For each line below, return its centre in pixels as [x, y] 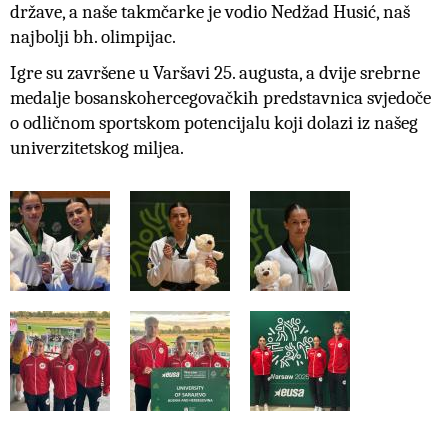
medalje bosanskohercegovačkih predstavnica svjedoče [220, 97]
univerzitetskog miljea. [97, 147]
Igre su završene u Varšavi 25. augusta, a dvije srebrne [215, 72]
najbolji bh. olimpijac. [93, 37]
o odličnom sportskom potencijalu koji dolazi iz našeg [214, 122]
